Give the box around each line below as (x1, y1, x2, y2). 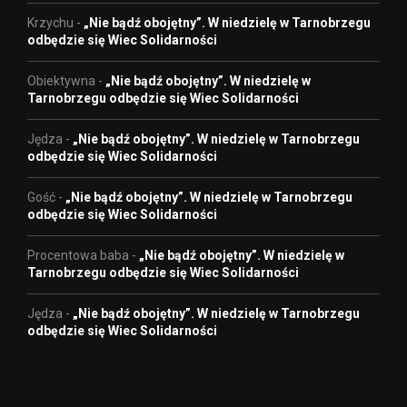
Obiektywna (27, 74, 95, 89)
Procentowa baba (27, 248, 129, 263)
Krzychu (27, 15, 74, 31)
